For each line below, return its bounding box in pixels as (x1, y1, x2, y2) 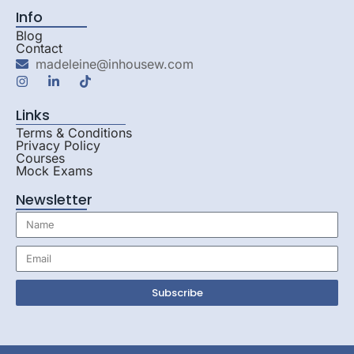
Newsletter (16, 190, 92, 210)
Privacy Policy (16, 137, 100, 154)
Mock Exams (16, 163, 92, 179)
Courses (16, 150, 65, 167)
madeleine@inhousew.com (36, 55, 194, 72)
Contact (16, 40, 62, 56)
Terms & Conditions (16, 125, 132, 141)
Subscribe (151, 284, 203, 300)
